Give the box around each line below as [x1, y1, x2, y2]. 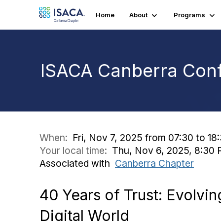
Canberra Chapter [115, 157, 194, 169]
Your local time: [39, 145, 112, 156]
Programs [173, 11, 205, 19]
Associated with [39, 157, 115, 169]
